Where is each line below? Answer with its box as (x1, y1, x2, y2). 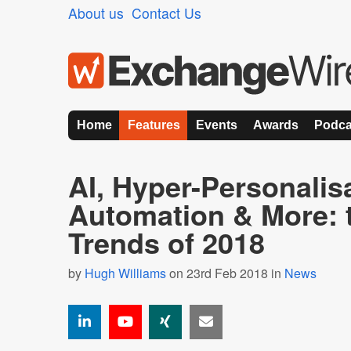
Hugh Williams (85, 264, 166, 282)
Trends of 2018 (68, 222, 265, 262)
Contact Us (132, 3, 201, 23)
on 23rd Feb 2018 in (166, 264, 284, 282)
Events (196, 118, 237, 132)
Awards (253, 118, 299, 132)
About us (68, 3, 124, 23)
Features (128, 118, 180, 132)
